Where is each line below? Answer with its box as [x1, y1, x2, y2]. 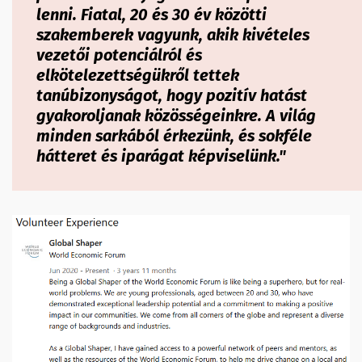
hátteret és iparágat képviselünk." [36, 145, 286, 166]
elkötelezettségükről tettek [36, 65, 239, 85]
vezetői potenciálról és [36, 44, 202, 65]
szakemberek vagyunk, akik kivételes [36, 24, 309, 44]
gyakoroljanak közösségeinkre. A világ [36, 105, 316, 125]
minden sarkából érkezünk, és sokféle [36, 125, 312, 145]
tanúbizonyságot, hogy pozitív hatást [36, 85, 307, 105]
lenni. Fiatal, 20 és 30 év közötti [36, 4, 267, 24]
